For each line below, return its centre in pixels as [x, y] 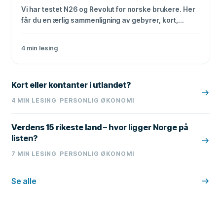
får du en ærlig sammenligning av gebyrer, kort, [100, 20]
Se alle [24, 181]
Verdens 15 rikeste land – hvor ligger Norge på [100, 128]
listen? [25, 138]
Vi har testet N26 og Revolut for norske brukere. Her [109, 9]
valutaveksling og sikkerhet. [68, 31]
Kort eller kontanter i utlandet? [71, 85]
